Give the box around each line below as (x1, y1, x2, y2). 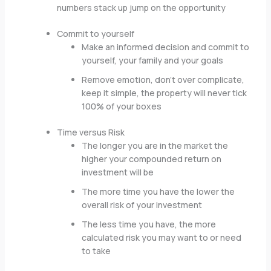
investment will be (81, 166, 154, 178)
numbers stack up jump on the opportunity (56, 2, 226, 14)
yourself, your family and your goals (81, 54, 223, 67)
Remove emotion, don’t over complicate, (81, 74, 244, 86)
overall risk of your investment (81, 199, 202, 211)
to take (81, 245, 111, 257)
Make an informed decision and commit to (81, 41, 249, 53)
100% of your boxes (81, 100, 162, 113)
